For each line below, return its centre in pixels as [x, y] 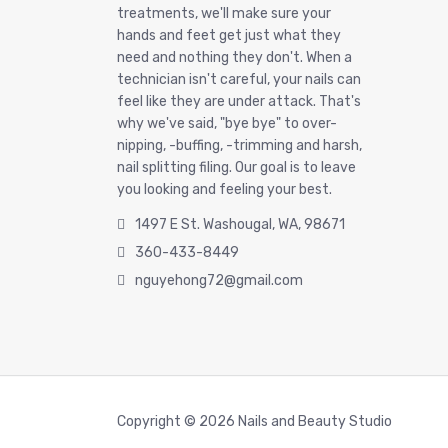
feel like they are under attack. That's [239, 101]
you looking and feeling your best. [224, 189]
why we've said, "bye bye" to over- [227, 123]
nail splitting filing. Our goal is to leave [236, 167]
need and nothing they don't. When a [234, 57]
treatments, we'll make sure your [224, 13]
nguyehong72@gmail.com [219, 280]
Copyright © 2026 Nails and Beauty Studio [254, 422]
